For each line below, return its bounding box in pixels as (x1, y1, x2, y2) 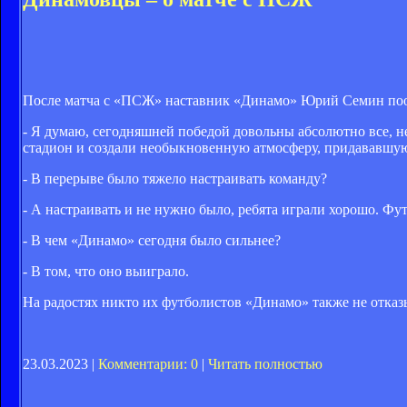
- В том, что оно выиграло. (23, 263, 189, 280)
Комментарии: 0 (98, 356, 198, 372)
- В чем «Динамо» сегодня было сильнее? (23, 233, 281, 249)
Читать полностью (208, 356, 323, 372)
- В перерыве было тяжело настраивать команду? (23, 171, 327, 187)
